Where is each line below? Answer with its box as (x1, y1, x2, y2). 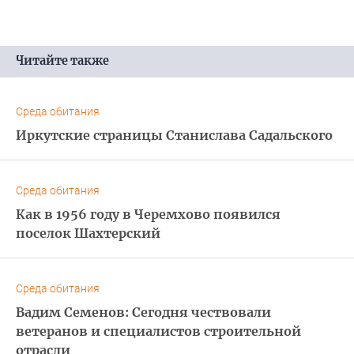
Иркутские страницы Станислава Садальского (16, 126, 333, 143)
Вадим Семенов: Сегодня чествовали (16, 303, 271, 320)
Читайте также (16, 53, 109, 68)
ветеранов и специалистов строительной (16, 322, 301, 339)
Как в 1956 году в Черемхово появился (16, 205, 281, 222)
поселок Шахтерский (16, 224, 160, 241)
